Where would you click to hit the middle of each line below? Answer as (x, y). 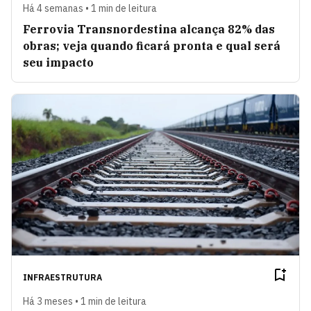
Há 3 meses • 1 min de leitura (85, 302)
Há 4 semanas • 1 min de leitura (90, 8)
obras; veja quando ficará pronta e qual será (152, 45)
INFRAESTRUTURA (62, 278)
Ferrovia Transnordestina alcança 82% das (149, 29)
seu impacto (58, 62)
